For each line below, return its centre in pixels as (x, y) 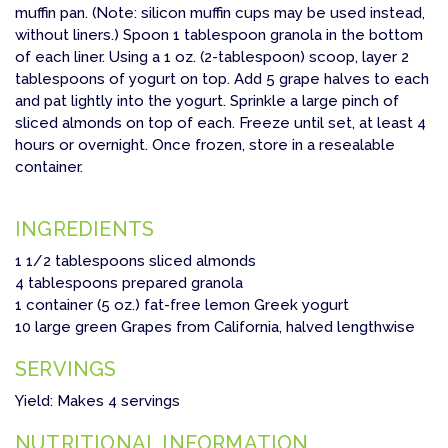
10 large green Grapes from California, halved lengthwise (215, 326)
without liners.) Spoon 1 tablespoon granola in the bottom (219, 34)
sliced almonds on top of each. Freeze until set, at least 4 (220, 122)
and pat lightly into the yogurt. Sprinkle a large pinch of (207, 100)
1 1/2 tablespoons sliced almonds (135, 260)
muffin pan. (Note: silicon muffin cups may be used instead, (220, 12)
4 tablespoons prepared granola (129, 282)
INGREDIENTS (85, 228)
